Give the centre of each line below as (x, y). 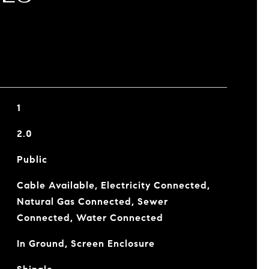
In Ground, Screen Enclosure (86, 243)
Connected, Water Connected (90, 218)
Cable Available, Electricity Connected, (113, 185)
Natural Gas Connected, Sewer (92, 201)
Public (32, 159)
